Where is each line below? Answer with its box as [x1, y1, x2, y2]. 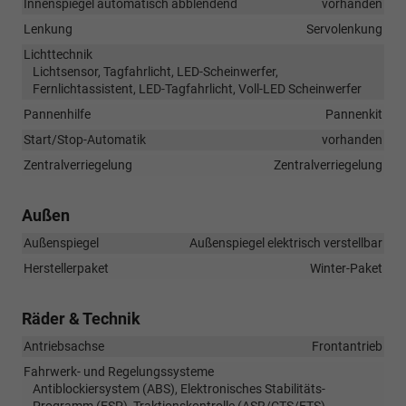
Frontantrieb [312, 339, 382, 354]
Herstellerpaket [24, 261, 109, 276]
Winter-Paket [310, 261, 382, 276]
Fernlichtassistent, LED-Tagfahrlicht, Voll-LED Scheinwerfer [33, 82, 362, 97]
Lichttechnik [24, 47, 92, 63]
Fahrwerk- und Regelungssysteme [24, 364, 214, 380]
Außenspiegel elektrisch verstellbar [189, 236, 382, 251]
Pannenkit [325, 107, 382, 122]
